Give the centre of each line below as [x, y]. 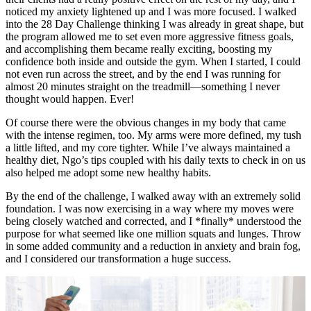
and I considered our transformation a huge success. [118, 258]
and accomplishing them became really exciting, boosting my [139, 49]
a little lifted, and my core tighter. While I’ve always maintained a [148, 147]
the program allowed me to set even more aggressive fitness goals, [150, 36]
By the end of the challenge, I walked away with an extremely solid [153, 196]
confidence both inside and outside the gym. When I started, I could [153, 61]
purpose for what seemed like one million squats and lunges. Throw [153, 233]
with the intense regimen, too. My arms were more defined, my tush [153, 135]
